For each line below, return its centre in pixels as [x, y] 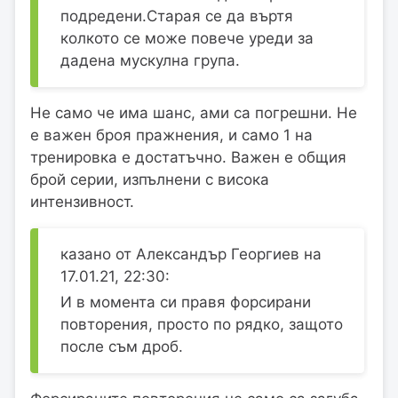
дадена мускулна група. [150, 60]
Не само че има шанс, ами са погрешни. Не [194, 112]
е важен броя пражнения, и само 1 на [171, 135]
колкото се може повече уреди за [187, 38]
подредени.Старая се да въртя [177, 16]
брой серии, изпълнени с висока [150, 179]
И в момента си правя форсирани [186, 302]
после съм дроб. [122, 347]
